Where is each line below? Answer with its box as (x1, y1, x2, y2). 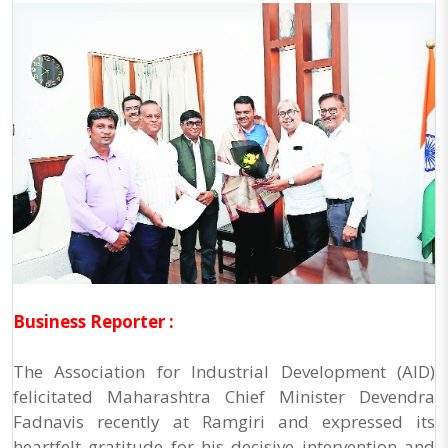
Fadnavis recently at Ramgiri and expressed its (13, 410, 435, 434)
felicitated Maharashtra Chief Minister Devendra (13, 385, 435, 409)
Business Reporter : (13, 310, 174, 334)
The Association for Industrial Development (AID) (13, 360, 435, 384)
